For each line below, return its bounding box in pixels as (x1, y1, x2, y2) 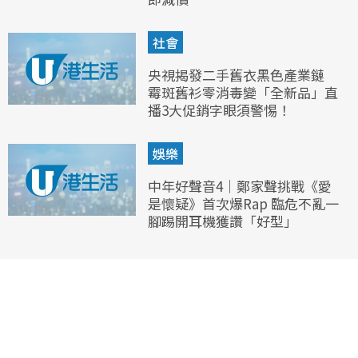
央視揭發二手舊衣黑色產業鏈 (148, 65, 324, 86)
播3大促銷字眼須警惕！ (148, 100, 291, 121)
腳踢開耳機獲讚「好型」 (148, 211, 297, 232)
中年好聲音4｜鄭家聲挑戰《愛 (148, 176, 332, 197)
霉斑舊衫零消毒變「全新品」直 (148, 82, 338, 103)
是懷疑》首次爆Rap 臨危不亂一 (148, 193, 339, 214)
